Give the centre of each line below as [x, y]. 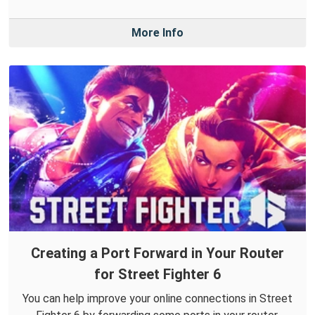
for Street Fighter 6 [157, 275]
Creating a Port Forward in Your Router [157, 253]
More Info [157, 32]
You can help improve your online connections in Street [157, 299]
